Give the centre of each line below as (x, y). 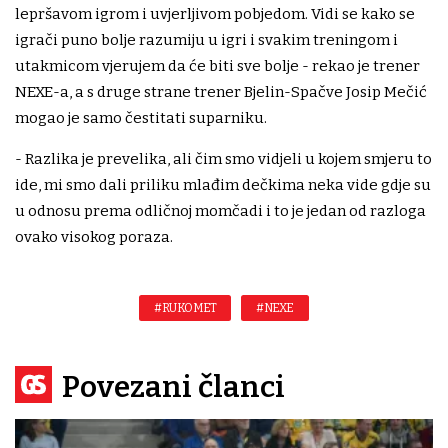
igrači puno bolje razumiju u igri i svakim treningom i (206, 39)
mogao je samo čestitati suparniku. (141, 117)
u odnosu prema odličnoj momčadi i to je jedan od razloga (220, 210)
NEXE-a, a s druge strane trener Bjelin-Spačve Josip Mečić (221, 91)
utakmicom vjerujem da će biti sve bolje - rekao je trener (217, 65)
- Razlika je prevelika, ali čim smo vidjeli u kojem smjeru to (223, 158)
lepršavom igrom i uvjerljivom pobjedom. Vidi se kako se (215, 13)
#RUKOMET (185, 307)
